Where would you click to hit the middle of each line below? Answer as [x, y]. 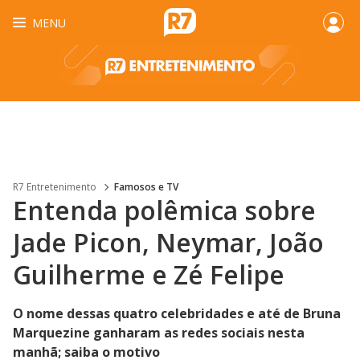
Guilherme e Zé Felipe [149, 274]
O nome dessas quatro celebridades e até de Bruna [177, 313]
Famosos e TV [146, 187]
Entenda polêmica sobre [164, 210]
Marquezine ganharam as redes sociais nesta [159, 333]
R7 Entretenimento [55, 187]
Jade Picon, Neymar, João [168, 242]
